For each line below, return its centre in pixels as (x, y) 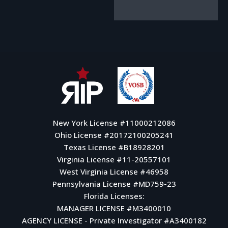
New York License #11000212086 (114, 123)
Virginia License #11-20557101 (114, 159)
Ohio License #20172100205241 (114, 135)
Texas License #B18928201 (114, 147)
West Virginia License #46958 (114, 172)
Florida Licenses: (114, 196)
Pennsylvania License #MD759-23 (114, 184)
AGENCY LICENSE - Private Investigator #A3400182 (114, 220)
